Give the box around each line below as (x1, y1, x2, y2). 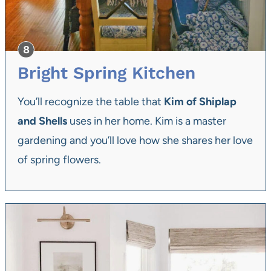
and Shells (18, 114, 67, 128)
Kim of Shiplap (164, 95, 237, 109)
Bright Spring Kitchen (18, 63, 195, 83)
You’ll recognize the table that (18, 95, 164, 109)
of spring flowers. (18, 153, 101, 167)
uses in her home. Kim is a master (67, 114, 226, 128)
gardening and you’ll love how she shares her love (18, 134, 253, 148)
